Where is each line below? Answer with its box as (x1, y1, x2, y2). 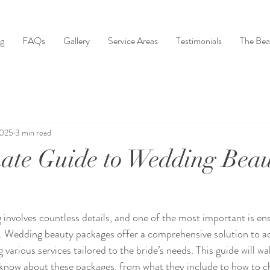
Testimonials (176, 34, 222, 48)
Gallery (63, 34, 90, 48)
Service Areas (108, 34, 158, 48)
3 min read (15, 126, 51, 139)
